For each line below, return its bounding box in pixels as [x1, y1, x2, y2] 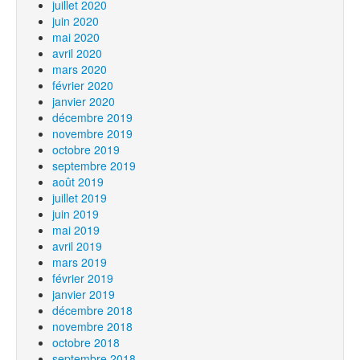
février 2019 [52, 270, 113, 286]
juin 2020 [52, 13, 99, 29]
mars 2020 [52, 61, 107, 77]
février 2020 [52, 77, 113, 93]
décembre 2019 [52, 109, 133, 125]
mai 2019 [52, 222, 100, 238]
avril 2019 [52, 238, 102, 254]
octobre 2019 [52, 141, 120, 157]
